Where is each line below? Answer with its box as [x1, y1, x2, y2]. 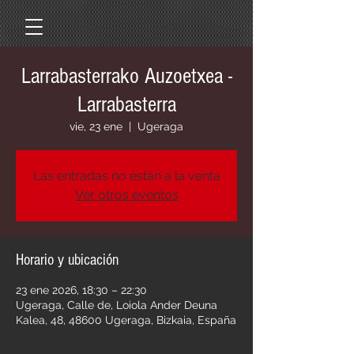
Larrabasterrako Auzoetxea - [21, 64, 232, 88]
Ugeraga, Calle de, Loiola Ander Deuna [16, 299, 217, 311]
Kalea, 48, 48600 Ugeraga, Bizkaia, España [16, 314, 236, 326]
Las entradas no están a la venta [32, 168, 220, 183]
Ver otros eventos [74, 187, 179, 202]
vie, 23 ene [70, 120, 122, 133]
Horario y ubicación [16, 251, 119, 269]
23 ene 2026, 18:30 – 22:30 [16, 284, 147, 296]
